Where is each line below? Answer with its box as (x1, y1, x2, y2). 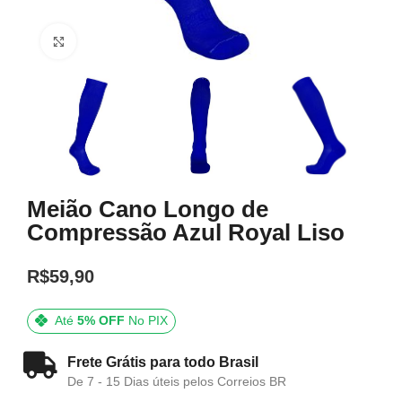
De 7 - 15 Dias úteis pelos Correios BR (67, 374, 286, 389)
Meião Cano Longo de (27, 196, 268, 223)
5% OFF (77, 313, 125, 328)
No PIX (125, 313, 168, 328)
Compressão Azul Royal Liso (27, 219, 345, 247)
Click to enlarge (76, 36, 156, 47)
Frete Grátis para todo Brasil (67, 354, 258, 371)
